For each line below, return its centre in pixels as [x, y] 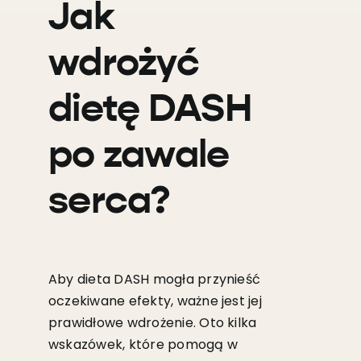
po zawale [139, 156]
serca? [109, 202]
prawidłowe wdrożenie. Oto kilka [152, 322]
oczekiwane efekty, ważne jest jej [155, 301]
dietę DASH [150, 110]
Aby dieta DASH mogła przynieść [154, 279]
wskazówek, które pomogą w [143, 344]
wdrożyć [123, 64]
